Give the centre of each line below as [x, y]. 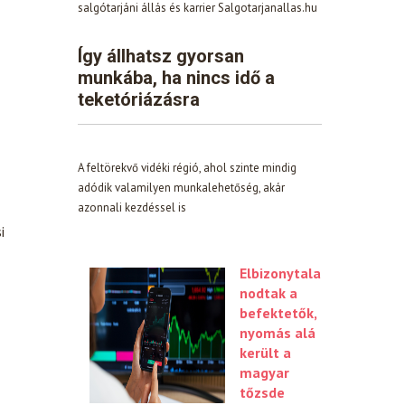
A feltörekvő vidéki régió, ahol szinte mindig [187, 167]
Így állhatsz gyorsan [161, 56]
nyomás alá [278, 332]
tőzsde [262, 392]
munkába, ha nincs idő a [176, 77]
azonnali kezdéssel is [132, 207]
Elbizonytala [280, 273]
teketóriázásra [139, 99]
